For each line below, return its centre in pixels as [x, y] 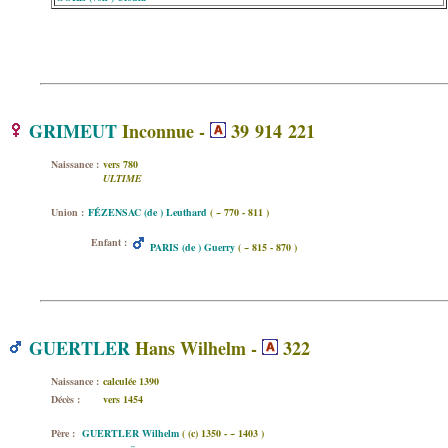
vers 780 [120, 164]
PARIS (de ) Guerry [192, 247]
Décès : [65, 399]
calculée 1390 [131, 381]
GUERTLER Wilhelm [130, 433]
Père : [63, 433]
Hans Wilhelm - [196, 348]
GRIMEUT [73, 131]
